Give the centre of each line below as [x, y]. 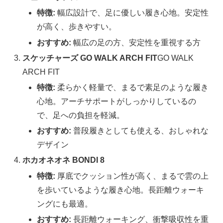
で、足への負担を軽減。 [81, 115]
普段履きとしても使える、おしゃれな [140, 131]
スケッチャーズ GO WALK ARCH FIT [90, 58]
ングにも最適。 [65, 204]
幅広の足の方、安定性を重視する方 [136, 42]
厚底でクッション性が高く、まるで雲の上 [132, 176]
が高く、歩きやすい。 [77, 27]
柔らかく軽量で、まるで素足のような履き [132, 88]
